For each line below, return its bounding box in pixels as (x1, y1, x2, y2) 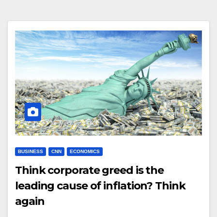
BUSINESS (18, 149, 43, 155)
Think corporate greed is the (15, 164, 164, 177)
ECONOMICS (70, 149, 100, 155)
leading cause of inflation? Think (15, 179, 186, 193)
